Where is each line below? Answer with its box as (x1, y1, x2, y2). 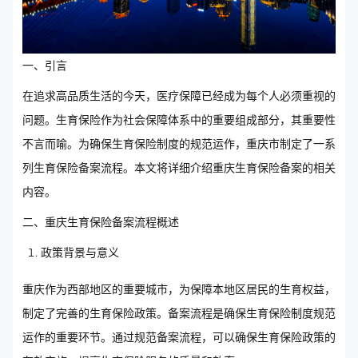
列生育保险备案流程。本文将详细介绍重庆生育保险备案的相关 (22, 161, 336, 176)
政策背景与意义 (41, 245, 119, 261)
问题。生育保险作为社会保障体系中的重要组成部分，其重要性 (22, 113, 336, 128)
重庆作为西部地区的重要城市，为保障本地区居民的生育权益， (22, 282, 336, 297)
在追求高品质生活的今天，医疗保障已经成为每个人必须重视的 (22, 89, 336, 104)
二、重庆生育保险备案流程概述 (22, 215, 179, 230)
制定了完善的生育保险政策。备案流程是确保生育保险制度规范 (22, 306, 336, 321)
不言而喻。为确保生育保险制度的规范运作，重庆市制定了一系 (22, 137, 336, 152)
